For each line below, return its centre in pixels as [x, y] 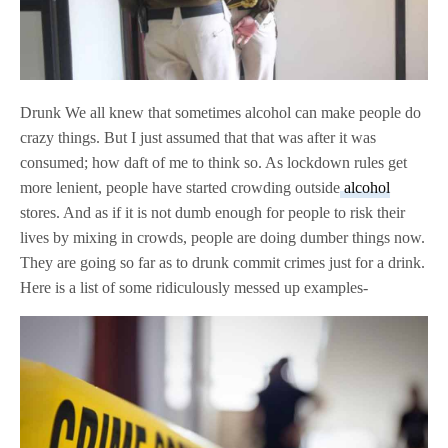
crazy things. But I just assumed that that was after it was [198, 137]
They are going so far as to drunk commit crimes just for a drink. [223, 262]
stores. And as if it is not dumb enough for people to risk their [213, 212]
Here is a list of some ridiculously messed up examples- [194, 287]
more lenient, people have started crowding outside [180, 187]
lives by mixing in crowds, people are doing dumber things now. [223, 237]
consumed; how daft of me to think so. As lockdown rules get [214, 162]
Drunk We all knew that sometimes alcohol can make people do [221, 112]
